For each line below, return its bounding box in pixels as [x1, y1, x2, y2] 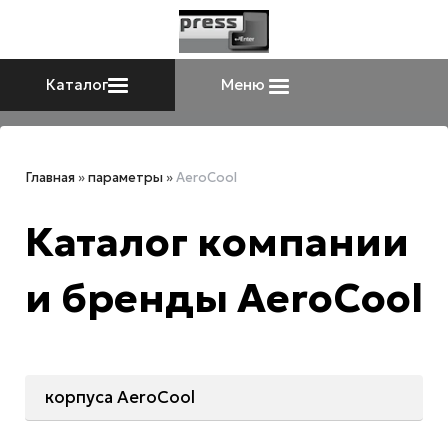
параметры [88, 169, 163, 187]
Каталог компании [25, 216, 409, 267]
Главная [25, 169, 75, 187]
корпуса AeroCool [45, 386, 195, 408]
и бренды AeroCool [25, 272, 423, 323]
